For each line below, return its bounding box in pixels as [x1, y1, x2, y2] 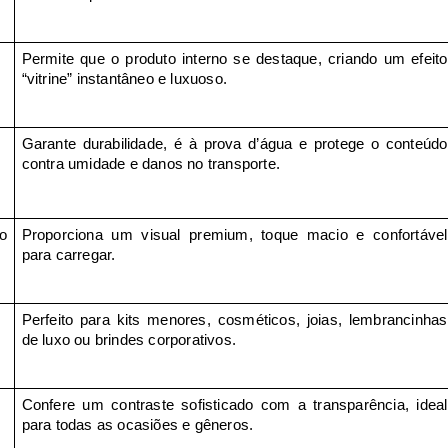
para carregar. [21, 246, 116, 263]
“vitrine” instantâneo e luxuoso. [21, 70, 228, 87]
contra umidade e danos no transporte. [21, 155, 281, 172]
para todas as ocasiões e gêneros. [21, 416, 254, 433]
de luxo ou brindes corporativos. [21, 331, 237, 348]
